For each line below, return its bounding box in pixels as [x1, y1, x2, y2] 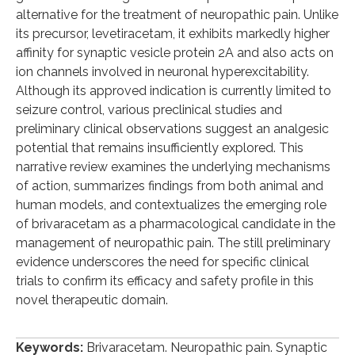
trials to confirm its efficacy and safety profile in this [16, 273, 314, 289]
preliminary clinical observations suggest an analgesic [16, 121, 329, 137]
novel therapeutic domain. [16, 292, 168, 308]
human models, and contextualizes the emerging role [16, 197, 326, 213]
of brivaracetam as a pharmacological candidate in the [16, 216, 335, 232]
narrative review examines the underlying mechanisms [16, 159, 330, 175]
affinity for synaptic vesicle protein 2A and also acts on [16, 45, 334, 61]
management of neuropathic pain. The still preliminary [16, 235, 330, 251]
